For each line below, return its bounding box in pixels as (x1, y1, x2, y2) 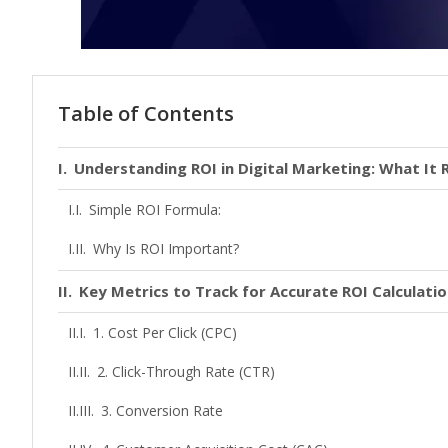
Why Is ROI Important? (92, 239, 239, 258)
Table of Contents (58, 100, 234, 127)
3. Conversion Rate (100, 401, 223, 420)
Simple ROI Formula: (88, 200, 221, 219)
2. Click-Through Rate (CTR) (96, 362, 275, 381)
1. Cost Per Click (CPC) (92, 323, 237, 342)
